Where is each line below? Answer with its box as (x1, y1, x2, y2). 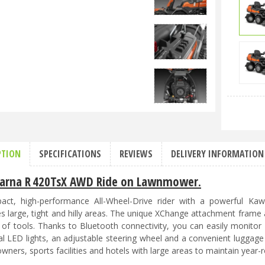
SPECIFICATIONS (39, 147, 101, 160)
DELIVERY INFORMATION (171, 147, 264, 160)
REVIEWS (119, 147, 153, 160)
